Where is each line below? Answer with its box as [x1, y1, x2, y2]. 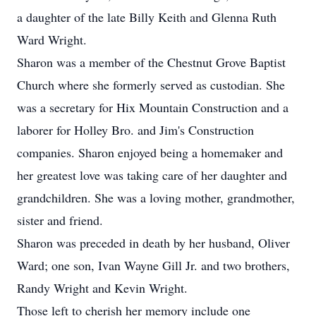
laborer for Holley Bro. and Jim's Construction [17, 121, 254, 138]
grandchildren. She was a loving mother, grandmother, [17, 189, 295, 206]
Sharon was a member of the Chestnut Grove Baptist [17, 54, 286, 71]
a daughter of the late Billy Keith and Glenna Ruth [17, 8, 276, 25]
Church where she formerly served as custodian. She [17, 76, 285, 93]
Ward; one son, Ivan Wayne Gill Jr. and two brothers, [17, 257, 290, 274]
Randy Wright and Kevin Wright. [17, 279, 188, 296]
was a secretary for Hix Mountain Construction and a [17, 99, 288, 116]
